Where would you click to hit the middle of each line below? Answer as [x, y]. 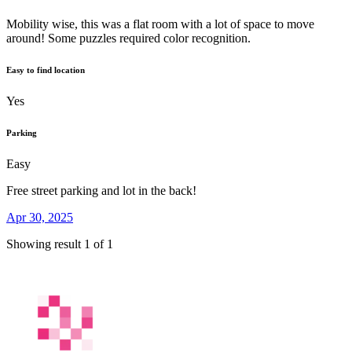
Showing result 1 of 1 [60, 244]
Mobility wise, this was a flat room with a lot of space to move [160, 24]
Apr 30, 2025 [40, 218]
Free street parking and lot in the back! [101, 191]
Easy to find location [46, 70]
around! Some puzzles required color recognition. [128, 38]
